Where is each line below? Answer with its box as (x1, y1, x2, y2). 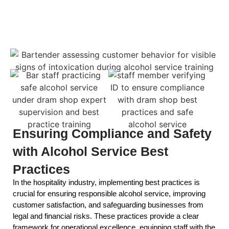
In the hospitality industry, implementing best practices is (13, 178, 200, 187)
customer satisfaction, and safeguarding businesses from (13, 200, 203, 210)
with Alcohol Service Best (13, 144, 168, 159)
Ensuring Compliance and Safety (13, 126, 212, 141)
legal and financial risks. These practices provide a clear (13, 212, 199, 221)
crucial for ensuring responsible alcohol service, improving (13, 189, 205, 198)
